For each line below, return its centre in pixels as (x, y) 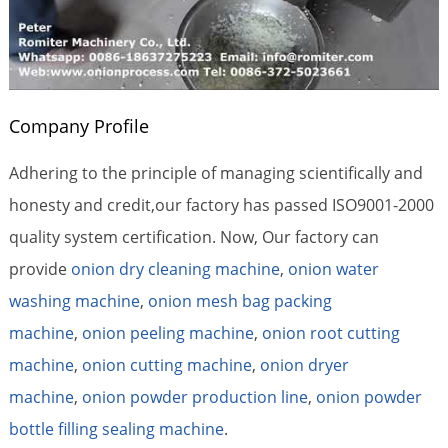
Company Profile (78, 125)
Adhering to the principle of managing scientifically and (215, 172)
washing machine (74, 300)
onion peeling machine (167, 332)
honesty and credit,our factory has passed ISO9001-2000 (221, 204)
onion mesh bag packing (239, 300)
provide (39, 268)
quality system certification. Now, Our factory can (193, 236)
